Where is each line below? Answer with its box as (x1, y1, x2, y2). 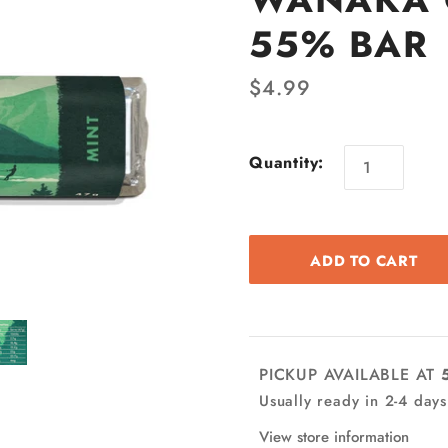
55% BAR (249, 18, 429, 71)
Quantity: (249, 150, 325, 174)
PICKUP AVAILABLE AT (259, 363, 441, 386)
